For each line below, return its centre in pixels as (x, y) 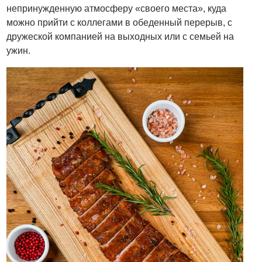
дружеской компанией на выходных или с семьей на (120, 37)
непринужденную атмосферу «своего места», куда (117, 9)
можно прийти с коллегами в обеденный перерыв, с (120, 23)
